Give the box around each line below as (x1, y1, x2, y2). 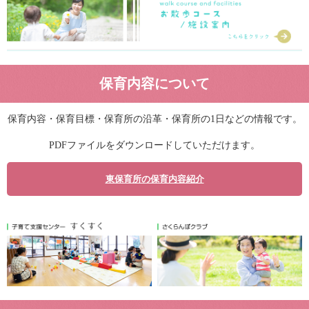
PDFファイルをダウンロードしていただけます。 (49, 140, 260, 151)
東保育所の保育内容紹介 (105, 174, 204, 185)
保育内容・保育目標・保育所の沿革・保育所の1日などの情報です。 (7, 114, 302, 125)
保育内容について (99, 77, 210, 92)
